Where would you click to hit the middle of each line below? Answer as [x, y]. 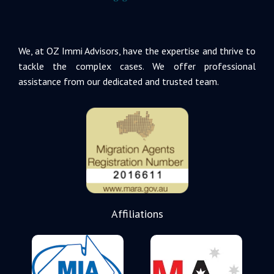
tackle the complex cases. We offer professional [137, 66]
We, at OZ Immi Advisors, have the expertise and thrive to [137, 51]
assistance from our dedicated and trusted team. [119, 82]
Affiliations [137, 213]
